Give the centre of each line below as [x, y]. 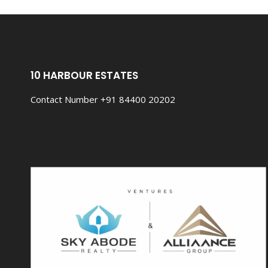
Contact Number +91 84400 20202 [103, 99]
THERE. [112, 10]
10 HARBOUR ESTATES [84, 75]
